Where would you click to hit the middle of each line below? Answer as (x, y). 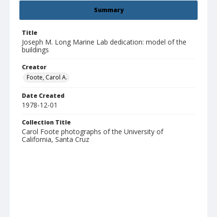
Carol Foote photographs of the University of (93, 132)
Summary (108, 10)
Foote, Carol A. (47, 77)
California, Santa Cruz (55, 139)
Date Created (43, 96)
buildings (35, 50)
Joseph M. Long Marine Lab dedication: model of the (104, 42)
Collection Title (46, 123)
